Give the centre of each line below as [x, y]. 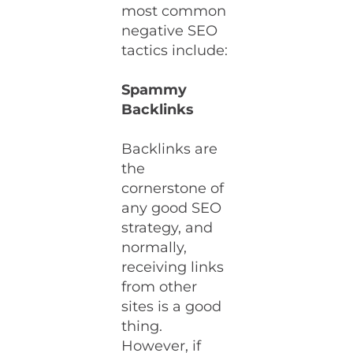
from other [160, 287]
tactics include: [175, 50]
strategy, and [167, 228]
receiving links [173, 267]
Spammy [154, 90]
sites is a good [172, 307]
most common [174, 11]
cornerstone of [173, 188]
